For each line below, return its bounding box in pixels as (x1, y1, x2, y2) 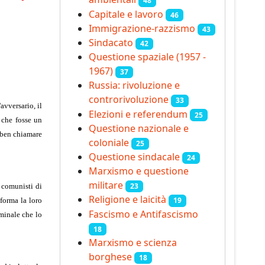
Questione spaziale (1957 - (89, 50, 206, 64)
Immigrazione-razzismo (89, 21, 195, 35)
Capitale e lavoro (89, 7, 163, 21)
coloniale (89, 135, 129, 149)
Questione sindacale (89, 150, 180, 163)
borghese (89, 250, 132, 263)
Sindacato (89, 36, 133, 50)
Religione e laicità (89, 193, 166, 206)
